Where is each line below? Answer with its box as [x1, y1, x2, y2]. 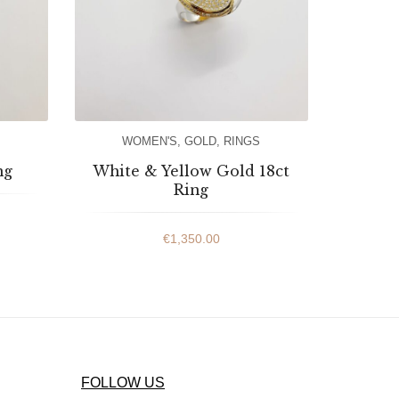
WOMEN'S [122, 134, 178, 148]
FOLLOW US [81, 374, 165, 390]
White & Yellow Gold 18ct [93, 161, 290, 180]
